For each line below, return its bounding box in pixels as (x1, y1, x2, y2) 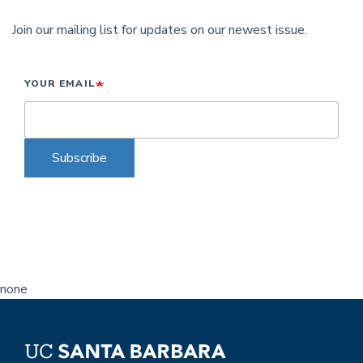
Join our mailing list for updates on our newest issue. (12, 20, 307, 39)
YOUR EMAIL (24, 76, 96, 90)
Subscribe (52, 148, 107, 167)
